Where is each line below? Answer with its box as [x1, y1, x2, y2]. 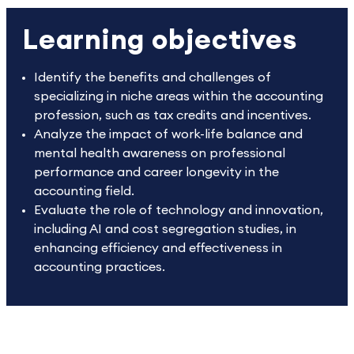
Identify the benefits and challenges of [34, 71, 271, 84]
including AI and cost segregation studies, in [34, 223, 296, 235]
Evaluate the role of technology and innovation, [34, 204, 323, 217]
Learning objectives [22, 27, 297, 55]
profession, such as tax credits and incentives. [34, 109, 314, 122]
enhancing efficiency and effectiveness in [34, 242, 282, 254]
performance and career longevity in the [34, 166, 279, 179]
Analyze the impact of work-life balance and [34, 128, 303, 141]
